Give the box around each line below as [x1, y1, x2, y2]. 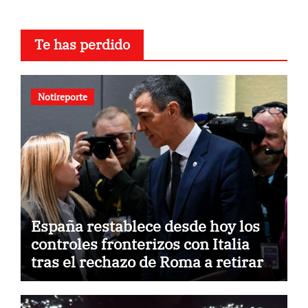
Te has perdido [34, 35, 130, 54]
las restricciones [30, 269, 148, 290]
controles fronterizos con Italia [30, 234, 250, 254]
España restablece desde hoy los [30, 216, 260, 236]
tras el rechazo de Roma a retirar [30, 252, 263, 272]
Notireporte [37, 90, 87, 104]
